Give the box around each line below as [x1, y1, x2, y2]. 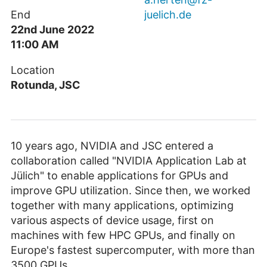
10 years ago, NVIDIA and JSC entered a [11, 139, 213, 153]
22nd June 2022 [11, 23, 94, 36]
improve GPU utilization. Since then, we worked [11, 184, 250, 197]
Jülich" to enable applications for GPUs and [11, 169, 228, 182]
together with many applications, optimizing [11, 199, 234, 212]
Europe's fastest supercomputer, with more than [11, 244, 255, 257]
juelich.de [144, 8, 191, 21]
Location [11, 64, 55, 77]
